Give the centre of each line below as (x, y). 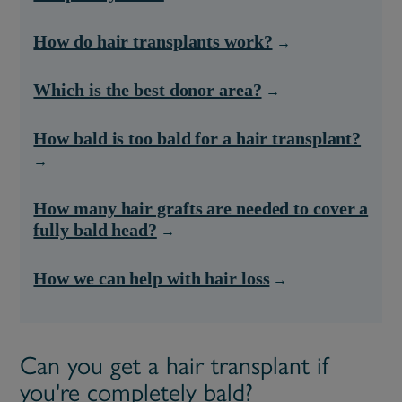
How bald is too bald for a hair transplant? (197, 139)
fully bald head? (95, 230)
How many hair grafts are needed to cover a (201, 209)
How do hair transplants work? (153, 42)
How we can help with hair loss (152, 279)
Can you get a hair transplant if (175, 366)
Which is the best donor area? (148, 90)
